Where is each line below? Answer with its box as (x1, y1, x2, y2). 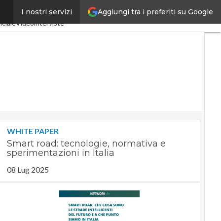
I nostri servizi (21, 7, 72, 16)
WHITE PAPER (6, 126, 59, 136)
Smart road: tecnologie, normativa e (6, 138, 166, 149)
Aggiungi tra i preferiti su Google (98, 7, 213, 16)
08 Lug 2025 (6, 165, 49, 174)
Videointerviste (16, 19, 64, 28)
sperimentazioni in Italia (6, 147, 114, 158)
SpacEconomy (12, 8, 55, 17)
